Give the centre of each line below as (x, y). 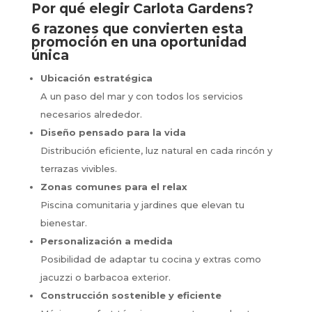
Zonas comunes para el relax (114, 186)
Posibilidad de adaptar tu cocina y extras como (150, 259)
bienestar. (63, 223)
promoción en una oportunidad (139, 42)
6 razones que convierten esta (137, 29)
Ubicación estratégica (96, 78)
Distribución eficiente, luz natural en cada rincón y (156, 150)
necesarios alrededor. (91, 114)
